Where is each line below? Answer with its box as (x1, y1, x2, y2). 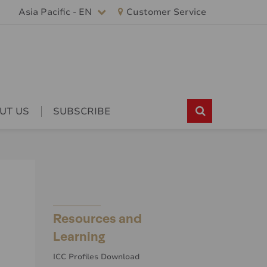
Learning (52, 227, 105, 243)
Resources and (52, 209, 142, 225)
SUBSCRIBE (53, 105, 110, 119)
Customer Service (126, 6, 206, 18)
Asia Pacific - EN (18, 6, 94, 18)
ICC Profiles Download (52, 252, 139, 263)
